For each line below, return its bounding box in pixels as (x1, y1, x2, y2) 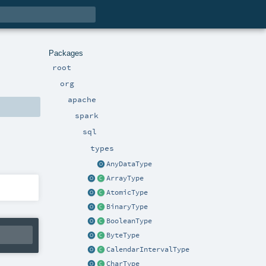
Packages (49, 48, 83, 58)
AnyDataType (106, 159, 152, 168)
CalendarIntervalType (106, 245, 189, 254)
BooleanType (106, 216, 152, 225)
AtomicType (106, 188, 148, 197)
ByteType (106, 230, 140, 239)
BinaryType (106, 202, 148, 211)
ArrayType (106, 173, 144, 182)
